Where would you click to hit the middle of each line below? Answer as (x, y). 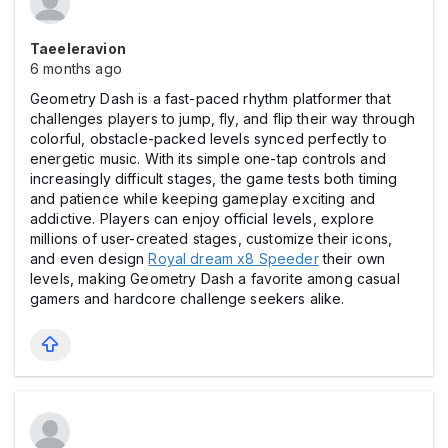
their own (352, 258)
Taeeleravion (78, 48)
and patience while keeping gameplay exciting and (203, 198)
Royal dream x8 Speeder (233, 258)
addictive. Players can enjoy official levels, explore (202, 218)
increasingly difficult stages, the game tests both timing (214, 178)
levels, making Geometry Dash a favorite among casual (215, 278)
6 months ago (76, 68)
